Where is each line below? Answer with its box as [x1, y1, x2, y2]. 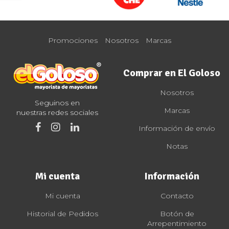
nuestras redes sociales [16, 108, 98, 117]
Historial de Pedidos [27, 209, 98, 218]
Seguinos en [35, 98, 80, 107]
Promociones [48, 36, 98, 45]
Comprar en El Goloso [123, 66, 220, 79]
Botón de [159, 209, 194, 218]
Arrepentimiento [147, 219, 207, 228]
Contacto [160, 191, 194, 200]
